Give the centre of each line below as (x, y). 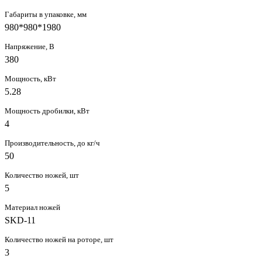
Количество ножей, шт (42, 175)
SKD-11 (20, 220)
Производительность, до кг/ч (52, 143)
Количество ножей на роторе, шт (59, 239)
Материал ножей (32, 207)
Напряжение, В (30, 46)
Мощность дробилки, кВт (47, 111)
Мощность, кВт (30, 78)
